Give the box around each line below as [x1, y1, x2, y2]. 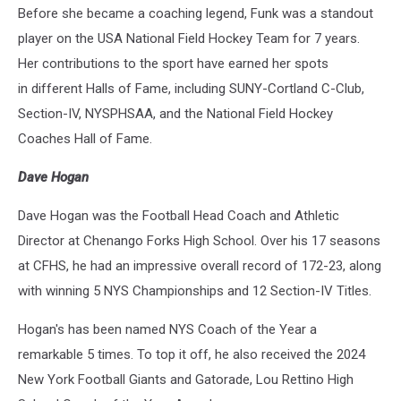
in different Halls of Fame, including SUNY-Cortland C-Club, [18, 81, 364, 98]
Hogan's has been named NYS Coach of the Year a [18, 321, 317, 338]
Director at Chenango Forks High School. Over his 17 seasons [18, 233, 380, 250]
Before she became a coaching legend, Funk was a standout [18, 5, 373, 22]
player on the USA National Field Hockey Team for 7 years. [18, 30, 360, 47]
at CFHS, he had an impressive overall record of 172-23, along [18, 258, 381, 275]
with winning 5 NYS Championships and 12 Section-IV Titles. [18, 283, 371, 300]
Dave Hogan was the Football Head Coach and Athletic [18, 208, 339, 225]
